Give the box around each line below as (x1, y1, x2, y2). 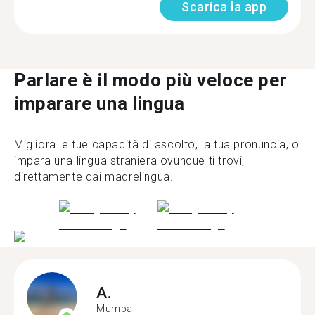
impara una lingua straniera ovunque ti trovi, (14, 153, 245, 167)
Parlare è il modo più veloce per (14, 69, 288, 91)
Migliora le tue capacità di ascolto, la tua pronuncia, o (14, 137, 300, 151)
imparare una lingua (14, 92, 185, 114)
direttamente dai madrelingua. (14, 169, 174, 184)
